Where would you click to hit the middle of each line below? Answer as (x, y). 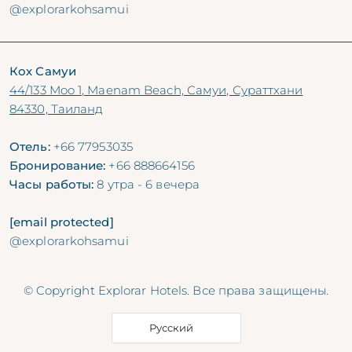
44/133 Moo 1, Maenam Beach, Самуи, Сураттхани (156, 90)
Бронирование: (58, 165)
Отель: (30, 146)
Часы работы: (52, 184)
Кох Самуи (43, 71)
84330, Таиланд (57, 108)
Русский (171, 327)
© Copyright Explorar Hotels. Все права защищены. (176, 290)
